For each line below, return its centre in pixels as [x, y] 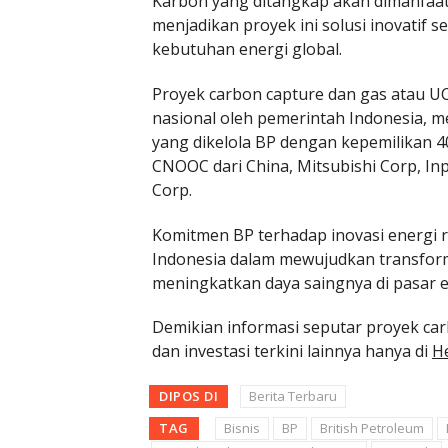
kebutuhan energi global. [247, 49]
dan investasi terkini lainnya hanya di [292, 351]
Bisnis [241, 428]
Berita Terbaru [293, 396]
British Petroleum [371, 428]
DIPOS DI [188, 396]
